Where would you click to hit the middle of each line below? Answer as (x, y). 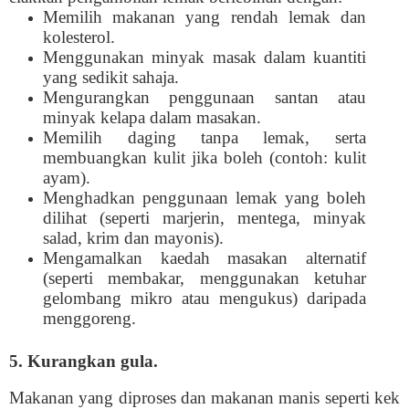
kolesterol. (79, 37)
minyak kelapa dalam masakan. (152, 117)
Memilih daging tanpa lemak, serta (204, 137)
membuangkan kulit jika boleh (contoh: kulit (204, 157)
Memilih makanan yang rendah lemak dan (204, 17)
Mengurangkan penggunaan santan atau (204, 97)
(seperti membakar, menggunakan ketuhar (204, 278)
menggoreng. (90, 318)
